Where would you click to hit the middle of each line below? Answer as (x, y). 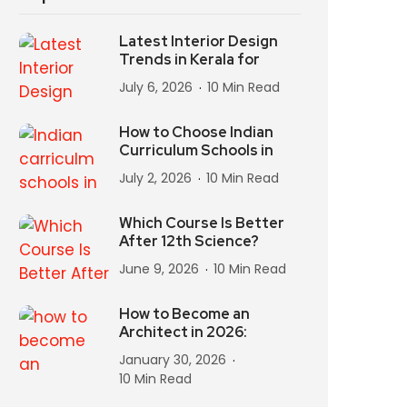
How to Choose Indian (196, 132)
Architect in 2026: (183, 332)
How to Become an (184, 314)
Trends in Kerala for (189, 60)
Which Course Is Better (202, 223)
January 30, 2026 (173, 360)
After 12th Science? (189, 241)
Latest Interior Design (199, 41)
